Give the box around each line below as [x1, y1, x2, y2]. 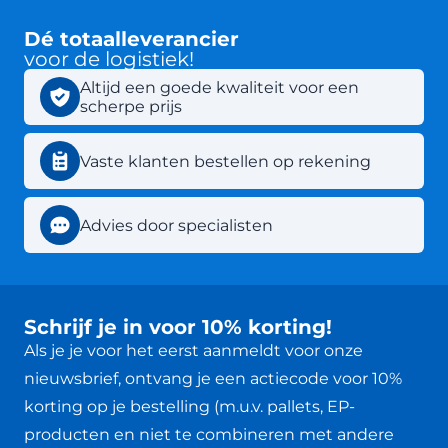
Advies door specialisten [80, 215, 273, 235]
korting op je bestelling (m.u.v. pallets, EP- [24, 397, 355, 416]
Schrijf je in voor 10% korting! [24, 315, 332, 339]
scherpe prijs [80, 97, 182, 116]
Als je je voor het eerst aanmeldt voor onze [24, 341, 363, 360]
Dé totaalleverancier [24, 27, 239, 51]
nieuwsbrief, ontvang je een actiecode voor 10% [24, 369, 402, 388]
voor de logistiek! [24, 47, 194, 71]
